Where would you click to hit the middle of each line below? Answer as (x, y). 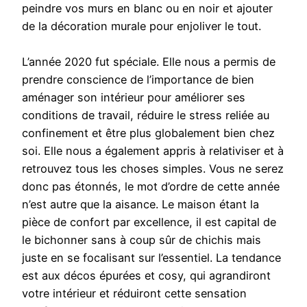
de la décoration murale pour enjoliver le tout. (142, 26)
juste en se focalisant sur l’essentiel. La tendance (151, 258)
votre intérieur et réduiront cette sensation (134, 294)
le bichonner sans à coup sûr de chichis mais (142, 240)
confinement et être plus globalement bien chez (148, 133)
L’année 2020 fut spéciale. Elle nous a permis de (149, 62)
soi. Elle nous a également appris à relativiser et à (153, 151)
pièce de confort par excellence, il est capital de (149, 222)
